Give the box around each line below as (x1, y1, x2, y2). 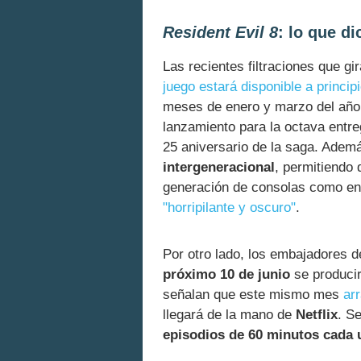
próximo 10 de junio (163, 267, 290, 283)
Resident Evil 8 (163, 23, 278, 41)
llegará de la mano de (163, 307, 296, 323)
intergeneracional (163, 159, 275, 175)
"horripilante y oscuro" (163, 199, 296, 215)
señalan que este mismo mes (163, 287, 343, 303)
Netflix (296, 307, 338, 323)
